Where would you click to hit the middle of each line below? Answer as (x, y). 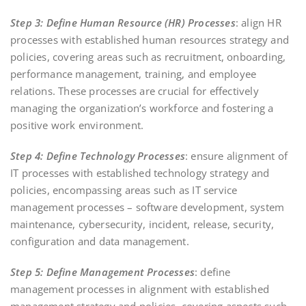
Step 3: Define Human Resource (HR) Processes (123, 22)
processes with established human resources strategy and (150, 39)
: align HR (258, 22)
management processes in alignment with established (140, 289)
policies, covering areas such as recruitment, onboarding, (148, 56)
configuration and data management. (100, 241)
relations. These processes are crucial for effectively (135, 91)
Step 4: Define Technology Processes (98, 155)
